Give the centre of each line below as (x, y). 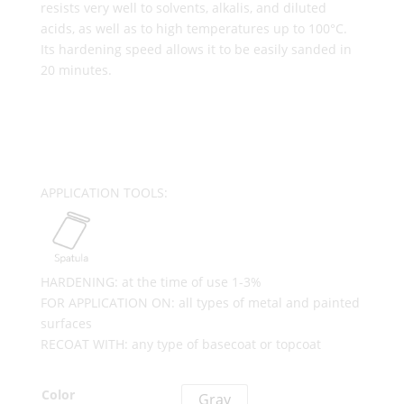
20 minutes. (76, 70)
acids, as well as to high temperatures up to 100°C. (193, 28)
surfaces (66, 323)
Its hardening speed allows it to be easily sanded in (196, 49)
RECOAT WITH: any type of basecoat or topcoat (180, 344)
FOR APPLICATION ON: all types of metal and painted (200, 303)
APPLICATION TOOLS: (104, 193)
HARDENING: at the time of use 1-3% (151, 282)
